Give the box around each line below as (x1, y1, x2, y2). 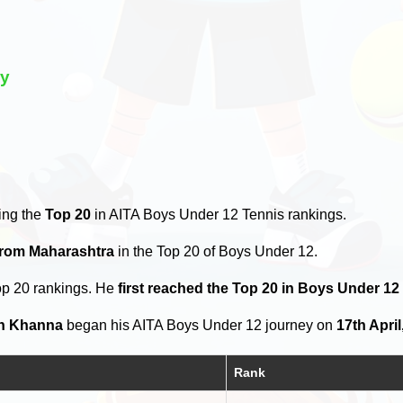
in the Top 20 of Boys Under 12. (114, 243, 318, 259)
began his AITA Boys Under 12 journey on (63, 317, 337, 333)
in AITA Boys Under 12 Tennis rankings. (91, 206, 347, 222)
